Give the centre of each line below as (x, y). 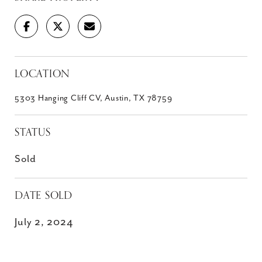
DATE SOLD (44, 195)
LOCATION (42, 74)
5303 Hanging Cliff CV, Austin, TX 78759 (94, 98)
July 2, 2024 (44, 222)
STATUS (33, 132)
